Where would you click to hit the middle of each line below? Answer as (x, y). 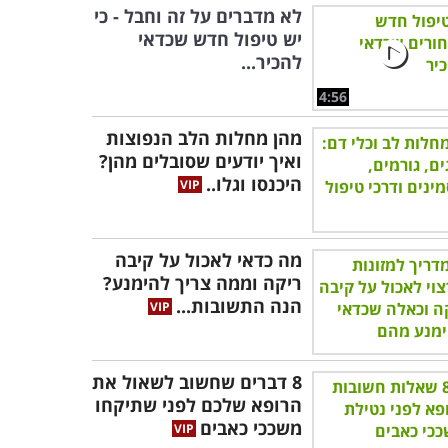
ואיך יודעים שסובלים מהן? (200, 161)
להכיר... (271, 62)
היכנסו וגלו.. (254, 184)
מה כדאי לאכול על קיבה (208, 260)
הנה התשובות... (239, 306)
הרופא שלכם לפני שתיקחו (198, 405)
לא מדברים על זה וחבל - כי (198, 16)
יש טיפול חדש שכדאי (220, 39)
